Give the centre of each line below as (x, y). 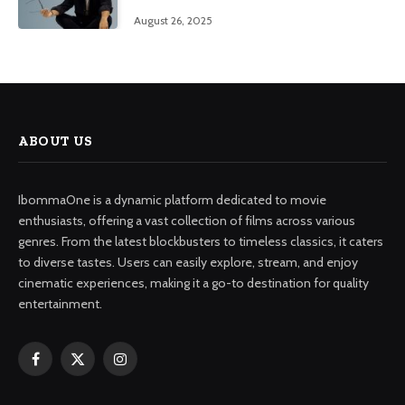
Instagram (146, 367)
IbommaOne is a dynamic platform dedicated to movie (172, 200)
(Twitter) (99, 386)
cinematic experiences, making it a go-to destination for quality (193, 283)
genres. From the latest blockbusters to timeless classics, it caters (201, 242)
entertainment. (60, 304)
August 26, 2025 (173, 21)
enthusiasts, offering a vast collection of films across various (187, 221)
